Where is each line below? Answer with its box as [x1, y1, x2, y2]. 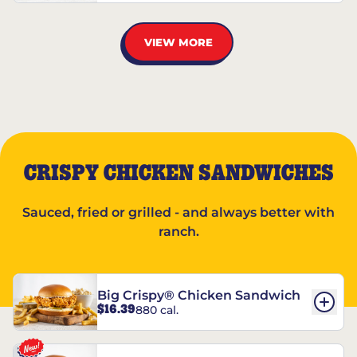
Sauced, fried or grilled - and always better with [22, 205, 335, 220]
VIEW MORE [144, 35, 213, 49]
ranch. [158, 224, 199, 239]
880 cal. [135, 302, 178, 317]
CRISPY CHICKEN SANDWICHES [23, 163, 334, 185]
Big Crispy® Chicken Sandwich [97, 288, 300, 304]
